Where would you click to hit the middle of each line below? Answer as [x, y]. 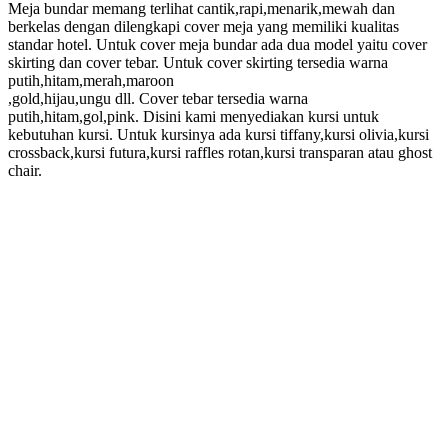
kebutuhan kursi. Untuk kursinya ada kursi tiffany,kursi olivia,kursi [218, 134]
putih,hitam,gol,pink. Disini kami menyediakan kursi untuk [193, 116]
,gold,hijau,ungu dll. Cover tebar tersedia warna [158, 98]
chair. [25, 170]
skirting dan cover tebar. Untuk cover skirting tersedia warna [198, 62]
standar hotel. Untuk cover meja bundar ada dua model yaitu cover [217, 44]
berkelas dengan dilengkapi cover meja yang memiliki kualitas [203, 26]
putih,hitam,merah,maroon [91, 80]
